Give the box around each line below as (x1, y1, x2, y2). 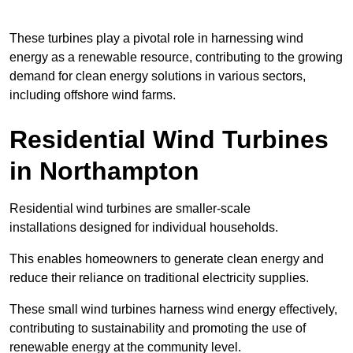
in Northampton (9, 157, 199, 186)
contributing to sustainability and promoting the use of (9, 321, 306, 336)
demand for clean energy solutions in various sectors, (9, 69, 306, 84)
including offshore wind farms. (9, 88, 176, 102)
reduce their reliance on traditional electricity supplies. (9, 271, 309, 285)
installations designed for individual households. (9, 221, 278, 235)
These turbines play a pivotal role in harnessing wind (9, 32, 303, 46)
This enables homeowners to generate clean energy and (9, 252, 324, 266)
